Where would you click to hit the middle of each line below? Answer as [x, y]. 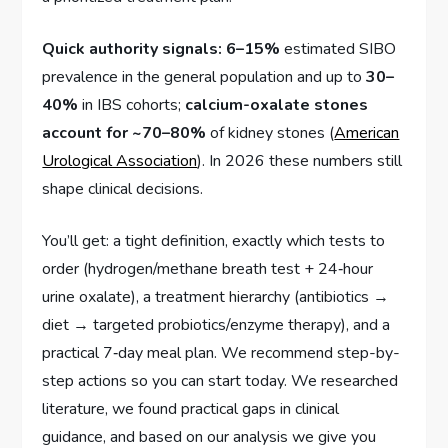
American [367, 133]
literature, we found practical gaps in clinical [191, 409]
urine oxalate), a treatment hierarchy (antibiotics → [216, 297]
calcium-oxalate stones [277, 105]
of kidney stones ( [270, 133]
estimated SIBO [338, 49]
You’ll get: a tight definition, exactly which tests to [214, 241]
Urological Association [120, 161]
